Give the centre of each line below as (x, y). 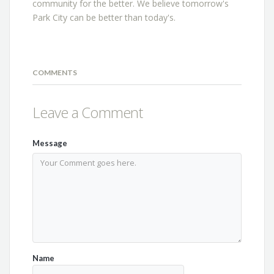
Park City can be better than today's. (104, 18)
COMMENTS (55, 72)
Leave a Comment (87, 112)
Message (50, 143)
